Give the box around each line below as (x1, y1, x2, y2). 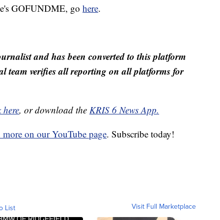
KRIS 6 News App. (89, 104, 159, 116)
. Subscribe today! (107, 128, 174, 140)
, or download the (19, 104, 89, 116)
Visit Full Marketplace (132, 201, 196, 212)
